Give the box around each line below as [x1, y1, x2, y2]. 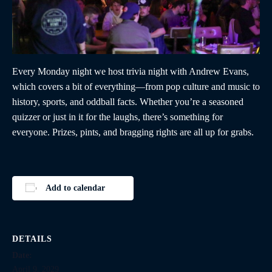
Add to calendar [45, 183, 105, 192]
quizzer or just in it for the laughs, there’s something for [12, 111, 223, 122]
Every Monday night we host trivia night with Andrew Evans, [12, 66, 249, 76]
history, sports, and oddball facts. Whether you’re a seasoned [12, 96, 243, 107]
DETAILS [12, 234, 52, 243]
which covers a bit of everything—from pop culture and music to [12, 81, 260, 92]
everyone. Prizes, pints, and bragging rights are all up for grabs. [12, 126, 254, 137]
